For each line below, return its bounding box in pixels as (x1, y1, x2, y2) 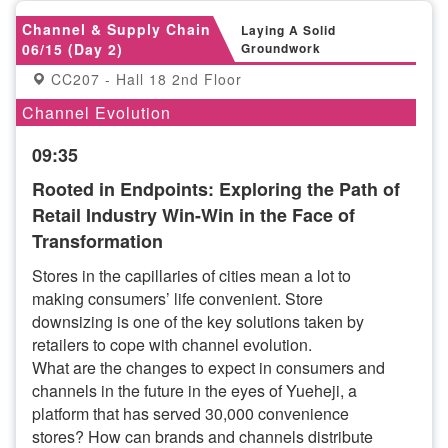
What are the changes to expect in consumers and (32, 356, 385, 379)
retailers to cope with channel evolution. (32, 333, 312, 356)
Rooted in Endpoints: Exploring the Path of (32, 176, 400, 202)
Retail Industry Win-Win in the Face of (32, 202, 355, 228)
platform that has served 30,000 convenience (32, 402, 349, 425)
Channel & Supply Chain (22, 19, 211, 39)
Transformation (32, 228, 163, 254)
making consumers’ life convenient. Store (32, 287, 323, 310)
